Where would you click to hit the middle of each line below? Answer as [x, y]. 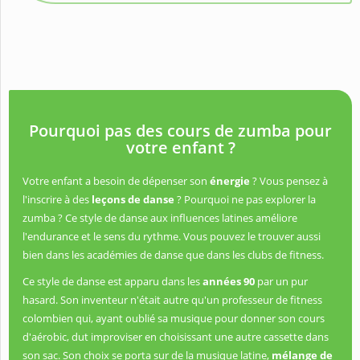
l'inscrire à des [56, 200]
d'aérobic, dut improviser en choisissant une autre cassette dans [176, 337]
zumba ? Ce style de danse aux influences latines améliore [160, 218]
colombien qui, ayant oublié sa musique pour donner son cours [174, 319]
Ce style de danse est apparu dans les [111, 282]
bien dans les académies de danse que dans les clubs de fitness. [173, 255]
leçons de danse [133, 200]
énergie [231, 181]
